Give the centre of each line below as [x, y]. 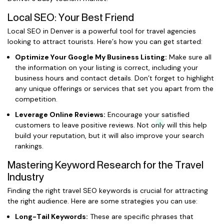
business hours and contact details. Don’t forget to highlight [114, 78]
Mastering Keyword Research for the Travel [105, 165]
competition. [36, 99]
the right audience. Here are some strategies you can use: [102, 201]
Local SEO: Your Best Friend [71, 17]
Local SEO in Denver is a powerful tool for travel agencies [102, 31]
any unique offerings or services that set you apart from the [114, 88]
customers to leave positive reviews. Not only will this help [111, 125]
